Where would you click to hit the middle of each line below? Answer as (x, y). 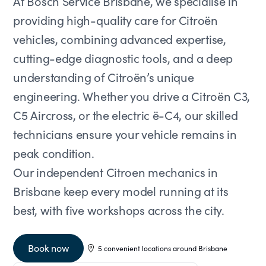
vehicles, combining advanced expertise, (120, 39)
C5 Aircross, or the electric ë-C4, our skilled (126, 115)
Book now (48, 248)
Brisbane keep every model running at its (121, 191)
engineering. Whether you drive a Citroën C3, (132, 96)
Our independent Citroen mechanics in (115, 172)
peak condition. (54, 153)
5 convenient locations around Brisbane (162, 248)
